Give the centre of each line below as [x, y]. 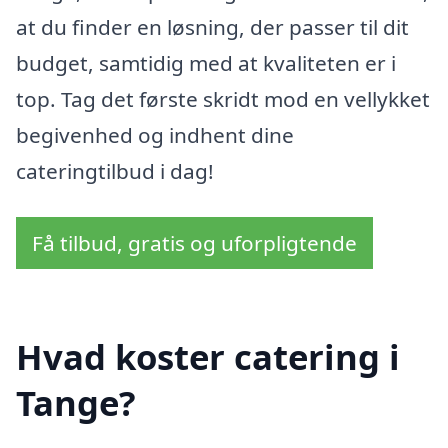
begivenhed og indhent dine [155, 135]
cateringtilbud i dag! [115, 171]
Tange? [76, 402]
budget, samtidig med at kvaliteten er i [206, 63]
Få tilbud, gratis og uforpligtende [194, 243]
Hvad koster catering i [208, 356]
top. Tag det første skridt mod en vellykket [223, 99]
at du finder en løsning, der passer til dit [212, 27]
